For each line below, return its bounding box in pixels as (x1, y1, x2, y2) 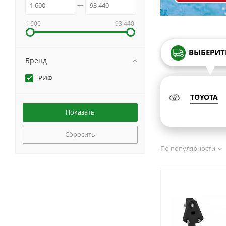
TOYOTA (190, 92, 218, 102)
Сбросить (65, 130, 95, 139)
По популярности (160, 144, 215, 153)
